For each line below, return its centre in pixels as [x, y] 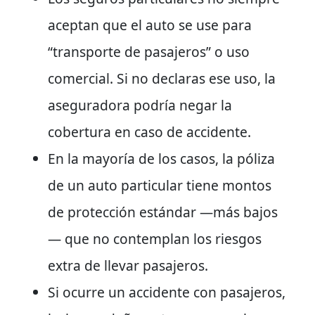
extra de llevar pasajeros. [128, 265]
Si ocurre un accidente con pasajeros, [167, 292]
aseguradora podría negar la [140, 105]
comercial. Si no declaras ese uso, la [162, 78]
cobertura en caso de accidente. [149, 131]
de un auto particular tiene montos [160, 185]
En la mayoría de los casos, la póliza [161, 158]
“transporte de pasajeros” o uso [149, 51]
